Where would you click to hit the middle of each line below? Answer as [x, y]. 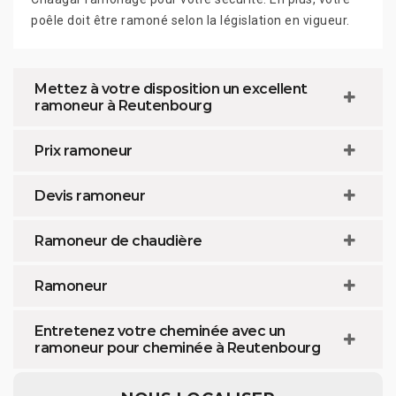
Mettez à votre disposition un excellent [171, 88]
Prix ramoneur [84, 150]
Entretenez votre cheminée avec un [160, 331]
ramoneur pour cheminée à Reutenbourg [177, 347]
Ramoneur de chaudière [118, 240]
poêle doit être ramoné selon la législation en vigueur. [190, 20]
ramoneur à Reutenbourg [123, 105]
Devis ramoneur [90, 195]
